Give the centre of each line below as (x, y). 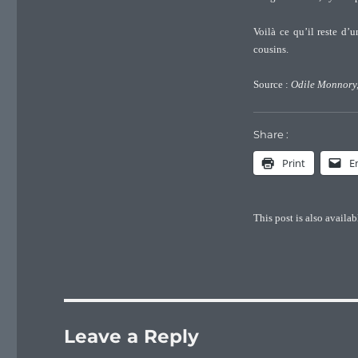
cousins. (270, 49)
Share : (270, 135)
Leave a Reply (132, 336)
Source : (272, 85)
